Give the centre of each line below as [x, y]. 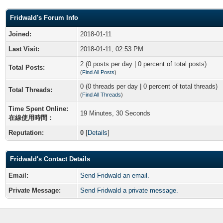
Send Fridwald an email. [115, 175]
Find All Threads [102, 94]
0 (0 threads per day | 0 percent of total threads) [149, 86]
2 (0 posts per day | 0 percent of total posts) [143, 64]
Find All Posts [98, 72]
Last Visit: [24, 49]
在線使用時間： [31, 117]
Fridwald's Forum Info [44, 17]
